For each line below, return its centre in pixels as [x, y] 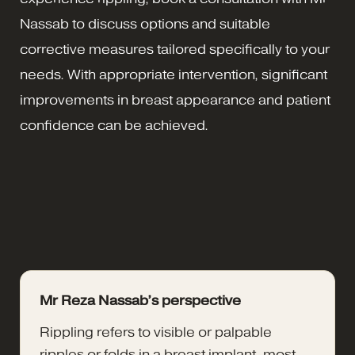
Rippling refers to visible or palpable [156, 332]
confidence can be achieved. [114, 125]
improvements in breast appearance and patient [175, 100]
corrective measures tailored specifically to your [175, 49]
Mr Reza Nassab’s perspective [140, 300]
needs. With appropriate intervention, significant [174, 74]
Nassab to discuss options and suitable [145, 24]
